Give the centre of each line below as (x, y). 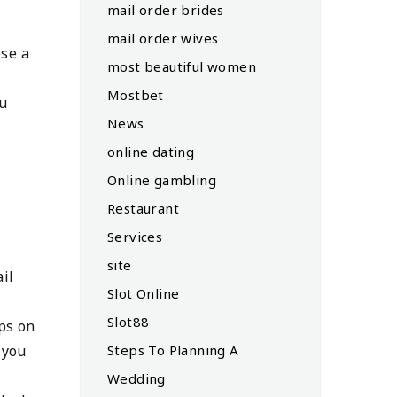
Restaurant (143, 208)
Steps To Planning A (173, 350)
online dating (151, 151)
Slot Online (144, 293)
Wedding (136, 378)
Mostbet (136, 94)
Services (135, 236)
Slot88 (128, 321)
